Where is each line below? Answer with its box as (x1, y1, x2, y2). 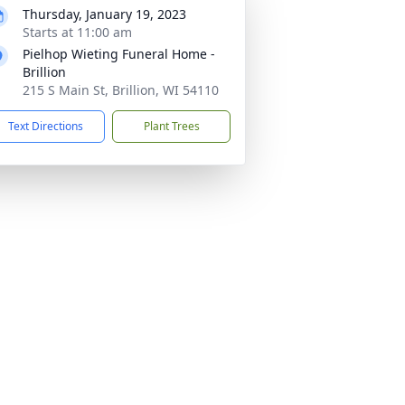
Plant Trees (143, 118, 200, 134)
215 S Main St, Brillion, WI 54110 (23, 81, 219, 99)
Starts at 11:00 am (23, 24, 132, 41)
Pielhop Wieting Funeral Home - (23, 45, 215, 62)
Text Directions (8, 118, 83, 134)
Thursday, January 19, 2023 (23, 5, 186, 23)
